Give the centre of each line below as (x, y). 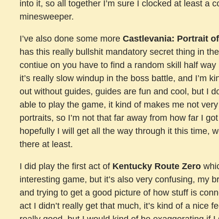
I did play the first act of (66, 166)
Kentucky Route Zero (157, 166)
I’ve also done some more (71, 38)
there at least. (46, 144)
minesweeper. (47, 16)
